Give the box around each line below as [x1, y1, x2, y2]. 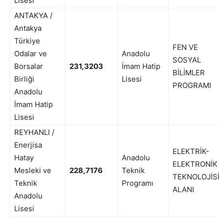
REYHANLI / [14, 128, 54, 137]
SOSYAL [173, 55, 201, 65]
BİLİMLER [173, 68, 205, 78]
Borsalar [14, 62, 43, 71]
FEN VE [173, 43, 198, 52]
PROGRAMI [173, 81, 211, 90]
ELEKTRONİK [173, 159, 218, 169]
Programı [122, 178, 153, 188]
